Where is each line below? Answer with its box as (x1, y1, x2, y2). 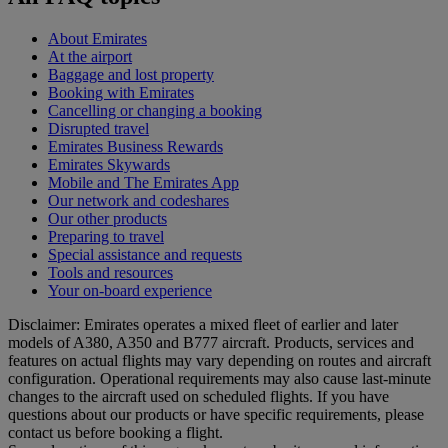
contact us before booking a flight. (8, 424, 223, 442)
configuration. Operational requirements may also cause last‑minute (8, 370, 431, 388)
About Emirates (48, 30, 147, 48)
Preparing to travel (48, 228, 164, 246)
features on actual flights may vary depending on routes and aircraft (8, 352, 431, 370)
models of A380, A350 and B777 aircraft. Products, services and (8, 334, 414, 352)
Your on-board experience (48, 282, 212, 300)
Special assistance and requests (48, 246, 242, 264)
